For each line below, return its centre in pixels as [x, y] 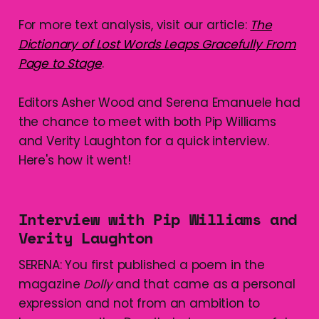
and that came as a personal [204, 284]
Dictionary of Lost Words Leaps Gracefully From [157, 45]
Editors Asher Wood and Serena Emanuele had [159, 103]
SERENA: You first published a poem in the [141, 265]
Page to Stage [60, 64]
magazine [51, 284]
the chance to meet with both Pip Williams [147, 122]
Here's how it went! [74, 161]
